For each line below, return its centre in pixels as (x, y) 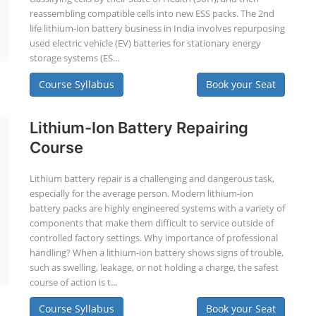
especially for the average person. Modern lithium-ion (141, 193)
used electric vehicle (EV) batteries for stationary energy (145, 43)
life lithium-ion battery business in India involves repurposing (157, 28)
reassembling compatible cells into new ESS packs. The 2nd (152, 13)
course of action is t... (73, 282)
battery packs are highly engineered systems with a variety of (157, 208)
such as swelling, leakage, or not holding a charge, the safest (154, 267)
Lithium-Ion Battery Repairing (139, 128)
